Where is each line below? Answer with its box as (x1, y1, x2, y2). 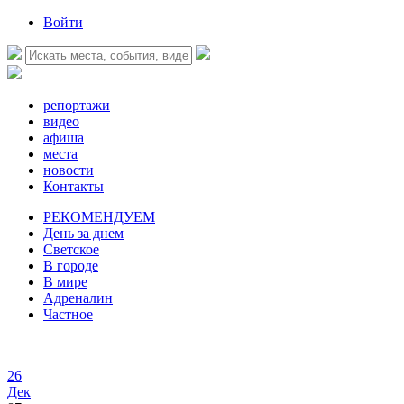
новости (43, 162, 94, 178)
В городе (43, 258, 98, 273)
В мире (43, 274, 87, 289)
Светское (43, 242, 99, 257)
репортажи (43, 97, 110, 113)
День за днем (43, 225, 124, 241)
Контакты (43, 179, 104, 194)
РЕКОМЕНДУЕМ (43, 209, 155, 225)
